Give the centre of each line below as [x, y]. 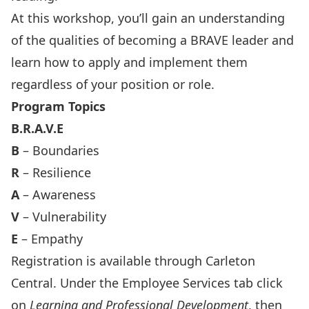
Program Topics [58, 106]
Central [32, 283]
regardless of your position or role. [113, 84]
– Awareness [58, 195]
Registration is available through [108, 261]
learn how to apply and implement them [129, 62]
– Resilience [55, 172]
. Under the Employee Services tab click [168, 283]
